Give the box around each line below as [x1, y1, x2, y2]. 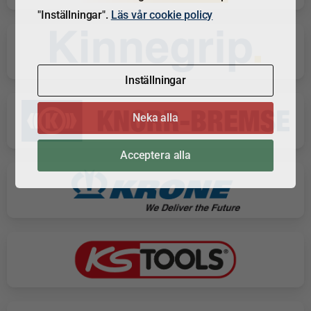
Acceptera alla [120, 148, 191, 162]
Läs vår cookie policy [110, 8, 213, 22]
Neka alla [133, 110, 178, 124]
